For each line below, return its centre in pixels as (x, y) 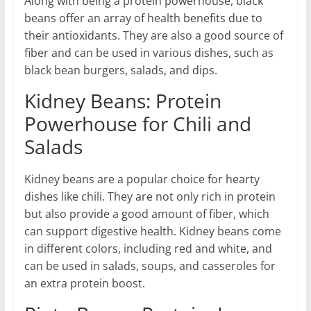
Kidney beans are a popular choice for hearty (142, 179)
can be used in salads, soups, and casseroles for (150, 266)
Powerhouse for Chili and (137, 123)
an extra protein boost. (84, 283)
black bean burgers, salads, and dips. (120, 70)
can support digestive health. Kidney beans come (152, 231)
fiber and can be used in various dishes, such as (149, 52)
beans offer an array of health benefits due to (143, 18)
